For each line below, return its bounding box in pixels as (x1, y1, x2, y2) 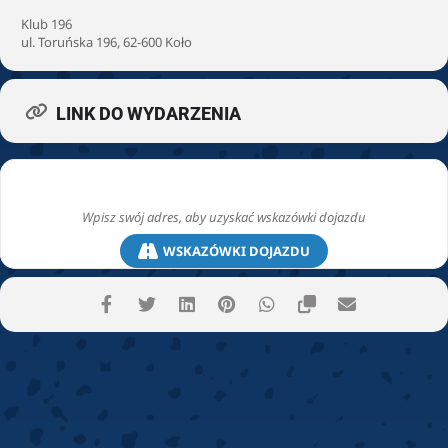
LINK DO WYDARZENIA (56, 103, 241, 125)
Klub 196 (21, 15, 72, 34)
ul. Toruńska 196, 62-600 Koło (21, 33, 192, 52)
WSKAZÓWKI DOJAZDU (163, 241, 310, 260)
